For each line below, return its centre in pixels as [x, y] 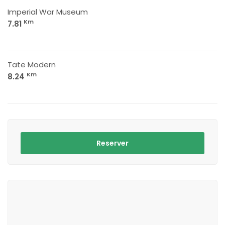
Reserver [113, 143]
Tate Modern [32, 65]
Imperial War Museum [48, 12]
